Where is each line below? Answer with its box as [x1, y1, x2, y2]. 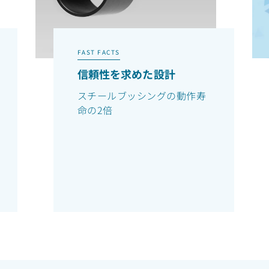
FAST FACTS [77, 47, 120, 57]
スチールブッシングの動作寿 [77, 88, 207, 103]
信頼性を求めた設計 [77, 66, 175, 82]
